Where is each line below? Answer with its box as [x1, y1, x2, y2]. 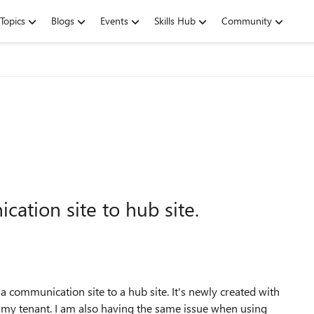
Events [100, 14, 128, 27]
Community [221, 14, 272, 27]
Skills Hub [154, 14, 196, 27]
